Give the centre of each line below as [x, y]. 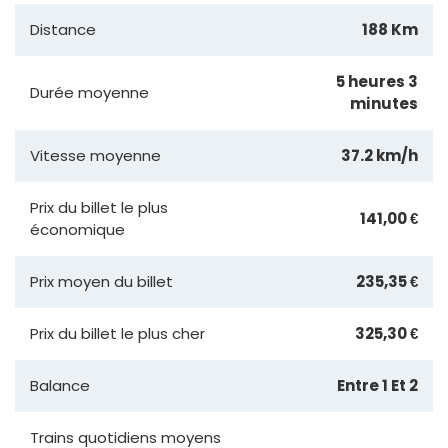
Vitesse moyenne [95, 155]
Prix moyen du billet [101, 281]
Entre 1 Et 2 [377, 385]
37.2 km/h [379, 155]
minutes [384, 103]
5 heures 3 [377, 81]
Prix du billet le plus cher [117, 333]
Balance [60, 385]
